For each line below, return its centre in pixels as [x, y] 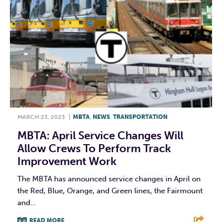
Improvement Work [67, 162]
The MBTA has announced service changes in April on [109, 179]
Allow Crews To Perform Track [94, 149]
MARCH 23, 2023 [41, 117]
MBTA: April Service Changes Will [100, 136]
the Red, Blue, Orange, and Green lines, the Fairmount [110, 191]
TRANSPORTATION [140, 117]
